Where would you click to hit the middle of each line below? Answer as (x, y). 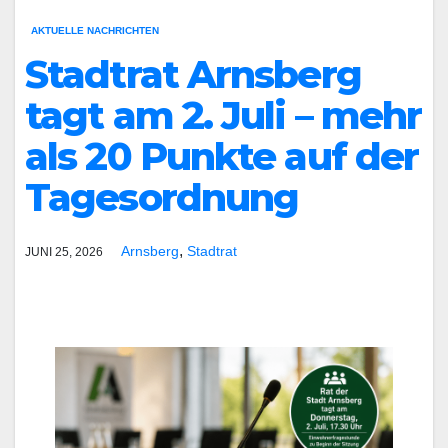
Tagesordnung (162, 197)
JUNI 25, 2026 (64, 251)
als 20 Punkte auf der (222, 156)
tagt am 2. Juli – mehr (223, 115)
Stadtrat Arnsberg (193, 74)
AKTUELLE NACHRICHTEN (95, 30)
